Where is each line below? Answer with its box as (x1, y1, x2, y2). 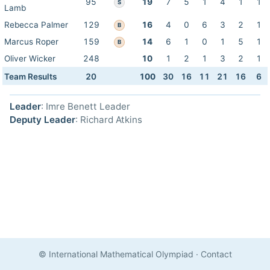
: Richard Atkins (75, 114, 142, 125)
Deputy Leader (10, 114, 75, 125)
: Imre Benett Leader (41, 101, 130, 112)
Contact (200, 249, 232, 259)
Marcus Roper (4, 37, 58, 46)
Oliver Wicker (4, 54, 55, 63)
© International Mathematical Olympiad (38, 249, 193, 259)
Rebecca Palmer (4, 20, 68, 30)
